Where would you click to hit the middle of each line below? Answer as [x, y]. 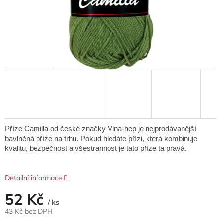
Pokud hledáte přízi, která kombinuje [139, 139]
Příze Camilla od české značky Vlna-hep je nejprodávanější [101, 129]
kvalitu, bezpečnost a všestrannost [61, 149]
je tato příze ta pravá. [152, 149]
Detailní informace [34, 178]
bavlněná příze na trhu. [43, 139]
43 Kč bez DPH [29, 211]
